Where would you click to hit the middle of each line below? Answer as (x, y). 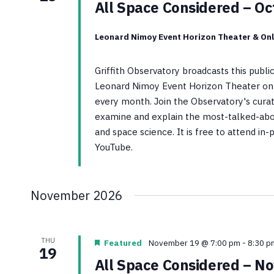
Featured (123, 243)
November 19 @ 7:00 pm (194, 243)
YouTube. (113, 147)
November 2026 (76, 196)
